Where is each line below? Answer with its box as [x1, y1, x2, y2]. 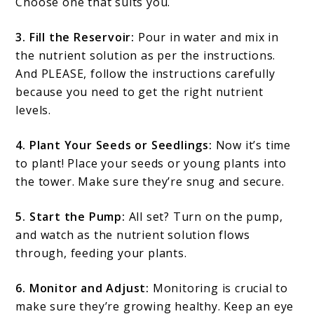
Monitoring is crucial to [149, 280, 289, 296]
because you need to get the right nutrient [15, 84, 264, 100]
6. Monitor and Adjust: [15, 280, 150, 296]
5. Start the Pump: [15, 209, 125, 225]
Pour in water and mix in [137, 29, 280, 46]
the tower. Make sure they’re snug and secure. [15, 174, 285, 190]
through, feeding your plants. [15, 245, 187, 261]
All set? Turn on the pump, [125, 209, 283, 225]
